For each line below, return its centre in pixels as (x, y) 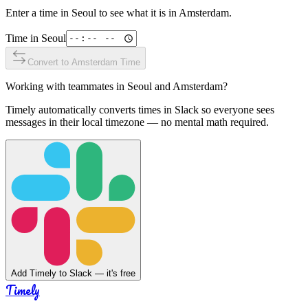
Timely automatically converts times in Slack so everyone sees (140, 109)
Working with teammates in (66, 86)
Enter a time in (38, 12)
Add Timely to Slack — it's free (73, 273)
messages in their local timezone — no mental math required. (137, 122)
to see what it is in (137, 12)
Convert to (49, 62)
